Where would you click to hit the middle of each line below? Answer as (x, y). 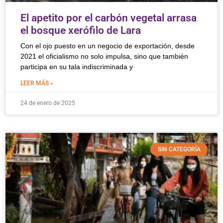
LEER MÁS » (37, 83)
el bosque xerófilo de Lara (81, 30)
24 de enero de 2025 (48, 103)
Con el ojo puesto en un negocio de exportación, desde (108, 46)
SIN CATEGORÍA (179, 150)
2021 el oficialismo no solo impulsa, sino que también (104, 56)
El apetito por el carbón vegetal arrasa (109, 18)
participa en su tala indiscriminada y (77, 67)
